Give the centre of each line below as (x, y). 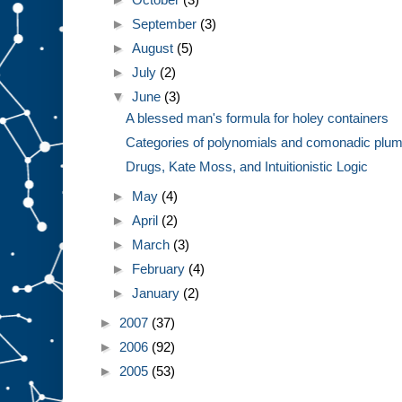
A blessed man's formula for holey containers (257, 118)
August (155, 48)
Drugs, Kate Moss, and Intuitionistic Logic (246, 167)
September (166, 24)
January (158, 293)
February (161, 269)
